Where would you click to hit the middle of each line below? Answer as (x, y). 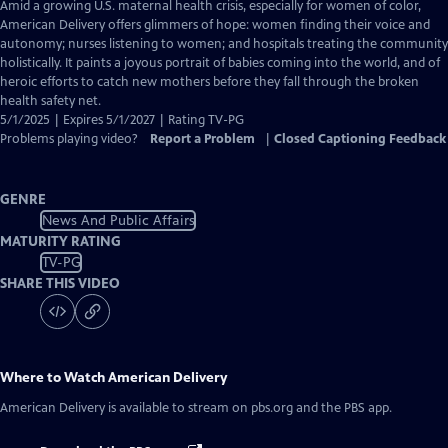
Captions (148, 43)
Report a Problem (202, 139)
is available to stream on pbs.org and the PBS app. (248, 408)
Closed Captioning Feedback (360, 139)
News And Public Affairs (118, 220)
